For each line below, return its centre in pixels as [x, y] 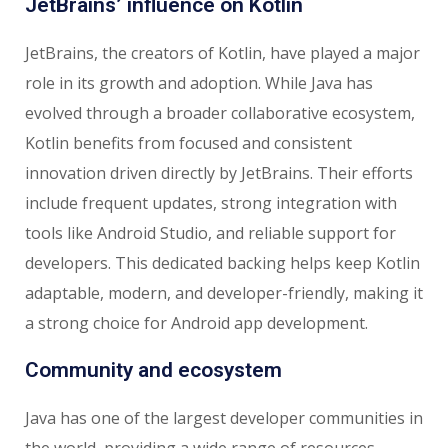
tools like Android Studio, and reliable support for [210, 233]
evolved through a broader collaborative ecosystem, [220, 113]
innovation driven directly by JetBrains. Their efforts [219, 173]
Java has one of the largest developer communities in [224, 418]
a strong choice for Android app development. [196, 323]
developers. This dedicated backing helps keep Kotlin [222, 263]
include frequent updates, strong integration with [211, 203]
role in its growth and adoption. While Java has [199, 83]
